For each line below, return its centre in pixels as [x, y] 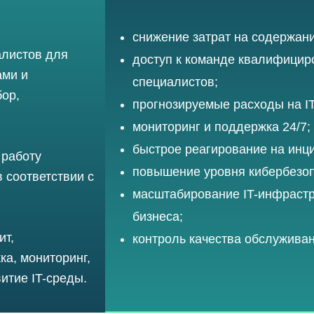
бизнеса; [157, 216]
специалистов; [175, 82]
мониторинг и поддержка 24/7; [221, 127]
